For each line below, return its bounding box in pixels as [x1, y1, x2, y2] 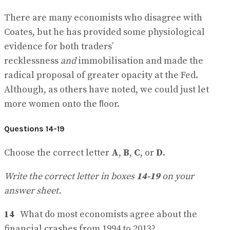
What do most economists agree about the [14, 208, 197, 221]
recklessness [4, 54, 61, 67]
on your [160, 170, 194, 183]
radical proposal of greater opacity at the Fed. [4, 69, 198, 81]
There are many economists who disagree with [4, 11, 202, 24]
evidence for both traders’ [4, 40, 113, 52]
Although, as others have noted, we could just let [4, 83, 209, 95]
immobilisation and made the [76, 54, 203, 67]
